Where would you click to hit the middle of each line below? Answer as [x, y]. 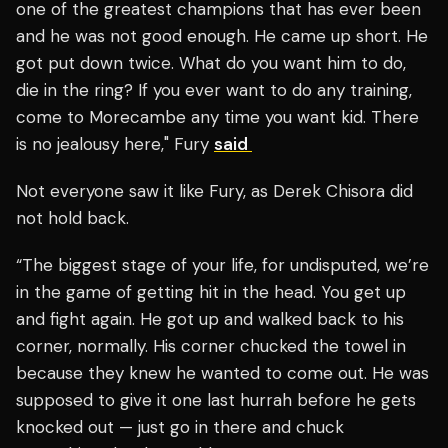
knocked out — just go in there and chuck [180, 427]
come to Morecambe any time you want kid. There [217, 117]
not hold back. [75, 218]
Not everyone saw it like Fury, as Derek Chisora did [214, 191]
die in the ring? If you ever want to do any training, [214, 90]
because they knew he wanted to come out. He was [222, 373]
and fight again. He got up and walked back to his [210, 319]
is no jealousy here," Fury [115, 144]
